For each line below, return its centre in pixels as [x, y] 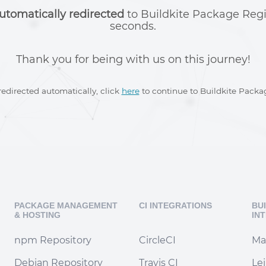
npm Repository [53, 240]
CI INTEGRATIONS [175, 205]
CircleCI [157, 240]
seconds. [133, 26]
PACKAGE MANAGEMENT [66, 205]
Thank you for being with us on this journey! [133, 59]
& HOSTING [37, 215]
